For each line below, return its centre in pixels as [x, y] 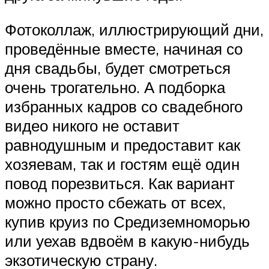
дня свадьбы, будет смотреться [118, 68]
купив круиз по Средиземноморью [128, 221]
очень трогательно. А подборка [115, 87]
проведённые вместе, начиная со [124, 48]
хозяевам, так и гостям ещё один [122, 164]
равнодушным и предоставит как [122, 144]
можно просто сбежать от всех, [115, 202]
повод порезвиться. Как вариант [120, 183]
